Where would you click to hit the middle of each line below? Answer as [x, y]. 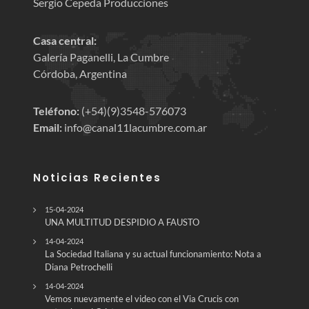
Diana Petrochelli [79, 267]
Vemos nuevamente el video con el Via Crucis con [142, 298]
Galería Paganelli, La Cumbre [101, 57]
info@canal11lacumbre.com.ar [134, 127]
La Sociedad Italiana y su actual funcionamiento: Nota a [153, 253]
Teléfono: [56, 110]
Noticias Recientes [97, 177]
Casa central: [65, 40]
